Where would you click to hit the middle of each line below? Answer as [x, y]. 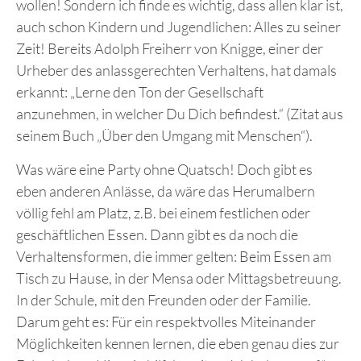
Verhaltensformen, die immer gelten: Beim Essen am [174, 256]
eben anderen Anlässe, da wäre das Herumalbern [166, 191]
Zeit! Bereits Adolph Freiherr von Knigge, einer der [170, 48]
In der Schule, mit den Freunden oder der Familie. [164, 299]
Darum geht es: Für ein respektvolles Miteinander [166, 321]
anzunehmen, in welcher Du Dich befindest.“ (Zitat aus [180, 113]
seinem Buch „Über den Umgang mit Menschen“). [164, 135]
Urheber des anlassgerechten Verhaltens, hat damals [176, 70]
